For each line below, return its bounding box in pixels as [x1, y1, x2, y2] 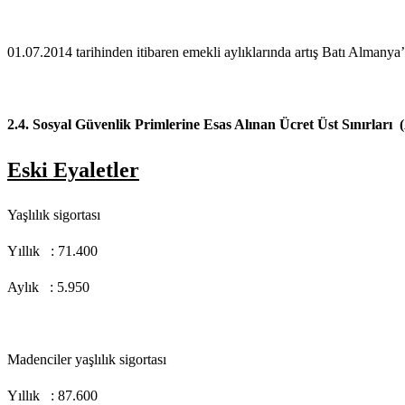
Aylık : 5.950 [7, 278, 89, 295]
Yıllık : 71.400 [7, 242, 98, 259]
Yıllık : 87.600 [7, 387, 98, 403]
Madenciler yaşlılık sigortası [7, 351, 166, 367]
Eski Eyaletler [7, 157, 139, 182]
